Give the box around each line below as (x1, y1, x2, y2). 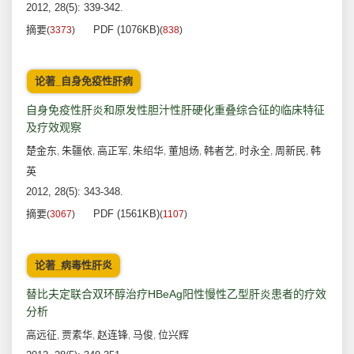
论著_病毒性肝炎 (35, 259, 112, 272)
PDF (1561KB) (93, 208, 160, 220)
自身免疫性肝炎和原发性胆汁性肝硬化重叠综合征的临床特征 (26, 104, 325, 117)
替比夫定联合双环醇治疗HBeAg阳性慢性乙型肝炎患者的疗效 (26, 288, 326, 301)
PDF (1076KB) (93, 24, 160, 36)
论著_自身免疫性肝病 (35, 75, 133, 88)
